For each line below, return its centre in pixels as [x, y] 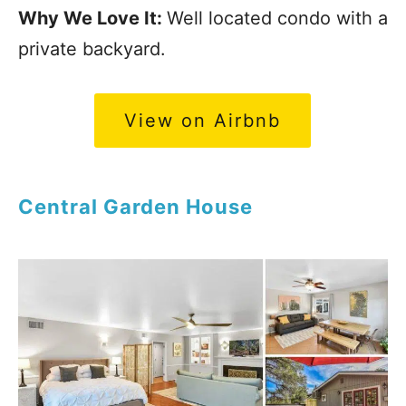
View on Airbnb [202, 121]
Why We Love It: [92, 19]
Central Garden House [135, 207]
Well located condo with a [277, 19]
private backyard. [92, 49]
